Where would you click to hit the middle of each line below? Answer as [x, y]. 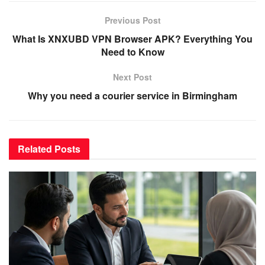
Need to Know [132, 52]
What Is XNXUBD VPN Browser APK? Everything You [132, 39]
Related [35, 149]
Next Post [132, 77]
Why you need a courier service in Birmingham [132, 96]
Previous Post [132, 20]
